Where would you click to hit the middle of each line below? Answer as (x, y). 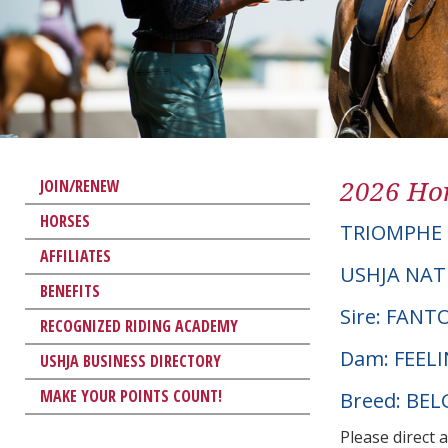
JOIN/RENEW (80, 185)
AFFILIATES (75, 255)
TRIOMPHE (391, 232)
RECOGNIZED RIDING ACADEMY (139, 325)
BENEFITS (70, 290)
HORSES (65, 220)
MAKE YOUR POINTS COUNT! (131, 395)
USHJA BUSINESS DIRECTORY (130, 360)
